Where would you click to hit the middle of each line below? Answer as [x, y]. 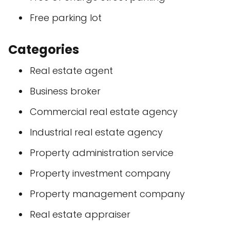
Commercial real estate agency [104, 112]
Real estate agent [71, 71]
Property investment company [100, 173]
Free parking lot [66, 18]
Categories [44, 50]
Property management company [107, 194]
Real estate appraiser [80, 214]
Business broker [65, 91]
